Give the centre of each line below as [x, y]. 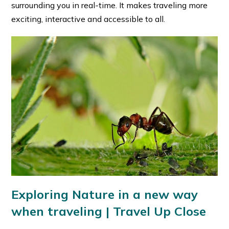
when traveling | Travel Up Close [109, 211]
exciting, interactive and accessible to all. [88, 19]
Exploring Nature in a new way [105, 194]
